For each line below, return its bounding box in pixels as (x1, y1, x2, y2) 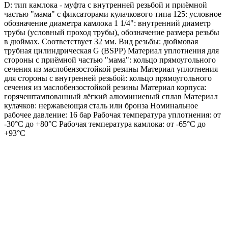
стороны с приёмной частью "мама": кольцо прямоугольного (4, 55, 216, 64)
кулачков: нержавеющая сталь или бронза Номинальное (4, 101, 198, 110)
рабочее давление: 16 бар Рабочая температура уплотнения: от (4, 110, 221, 119)
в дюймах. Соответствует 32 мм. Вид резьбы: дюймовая (4, 37, 198, 46)
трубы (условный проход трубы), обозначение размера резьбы (4, 27, 219, 37)
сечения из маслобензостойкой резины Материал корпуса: (4, 82, 206, 92)
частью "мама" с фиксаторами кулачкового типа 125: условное (4, 9, 221, 18)
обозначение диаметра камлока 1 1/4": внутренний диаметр (4, 18, 211, 27)
